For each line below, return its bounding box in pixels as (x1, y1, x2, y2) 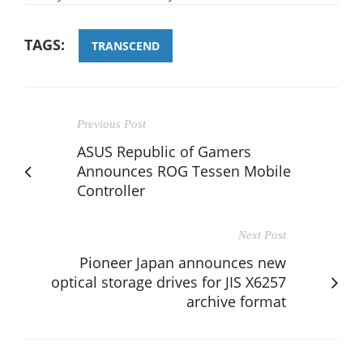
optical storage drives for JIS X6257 (51, 271, 286, 292)
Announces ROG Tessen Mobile (77, 160, 291, 181)
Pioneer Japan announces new (79, 252, 286, 272)
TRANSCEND (92, 37, 160, 53)
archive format (186, 291, 286, 311)
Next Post (238, 228, 286, 241)
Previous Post (77, 117, 146, 130)
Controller (77, 180, 145, 200)
